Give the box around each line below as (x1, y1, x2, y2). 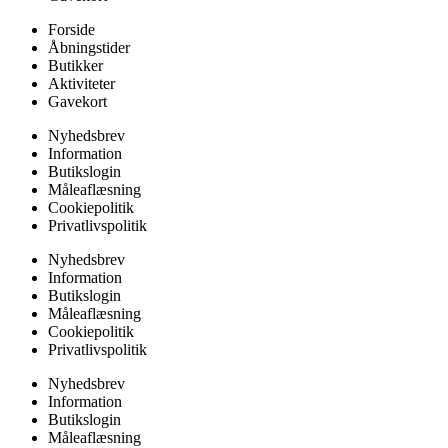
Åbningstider (48, 39, 130, 57)
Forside (48, 21, 95, 39)
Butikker (48, 57, 103, 75)
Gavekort (48, 93, 107, 111)
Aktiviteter (48, 75, 115, 93)
